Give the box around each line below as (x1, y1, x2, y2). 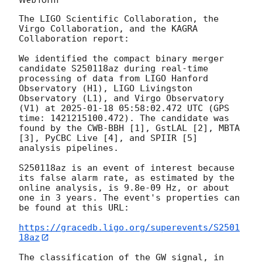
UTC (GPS (182, 102, 229, 113)
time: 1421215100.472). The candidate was (19, 112, 229, 123)
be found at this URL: (19, 202, 129, 213)
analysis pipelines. (19, 142, 119, 153)
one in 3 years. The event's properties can (19, 192, 240, 203)
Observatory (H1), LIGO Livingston (19, 82, 192, 94)
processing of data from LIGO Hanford (19, 73, 208, 84)
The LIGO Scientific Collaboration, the (19, 13, 219, 24)
